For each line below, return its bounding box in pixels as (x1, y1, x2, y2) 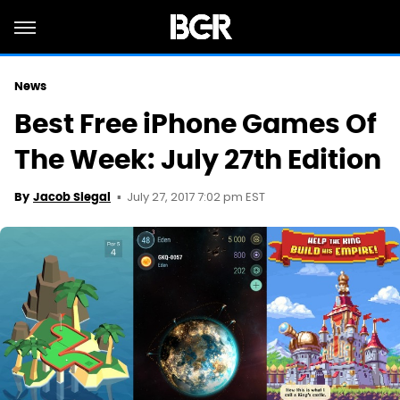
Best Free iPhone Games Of (14, 106, 377, 141)
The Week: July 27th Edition (14, 142, 381, 177)
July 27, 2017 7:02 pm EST (127, 188, 265, 207)
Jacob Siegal (33, 189, 111, 204)
